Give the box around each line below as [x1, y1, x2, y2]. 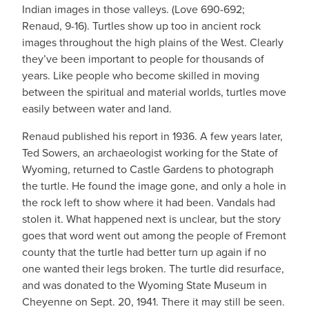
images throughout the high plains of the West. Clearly [22, 34, 283, 50]
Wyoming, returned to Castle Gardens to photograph [22, 161, 274, 177]
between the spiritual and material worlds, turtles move [22, 84, 286, 99]
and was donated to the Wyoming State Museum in [22, 277, 267, 292]
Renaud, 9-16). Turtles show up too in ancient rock [22, 18, 261, 33]
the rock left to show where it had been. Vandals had [22, 195, 275, 210]
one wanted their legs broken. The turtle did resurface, [22, 261, 284, 276]
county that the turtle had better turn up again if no [22, 244, 266, 259]
